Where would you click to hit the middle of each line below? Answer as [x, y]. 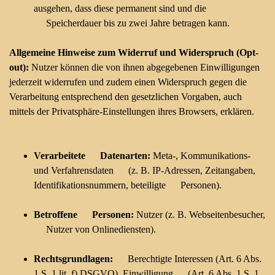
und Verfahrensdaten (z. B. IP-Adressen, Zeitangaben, [145, 170]
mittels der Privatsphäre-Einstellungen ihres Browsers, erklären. [132, 111]
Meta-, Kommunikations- [200, 156]
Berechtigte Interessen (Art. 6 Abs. [187, 259]
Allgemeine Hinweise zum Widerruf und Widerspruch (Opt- [134, 52]
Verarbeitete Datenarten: [92, 156]
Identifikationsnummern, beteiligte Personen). [128, 185]
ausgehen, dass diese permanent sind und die [120, 8]
